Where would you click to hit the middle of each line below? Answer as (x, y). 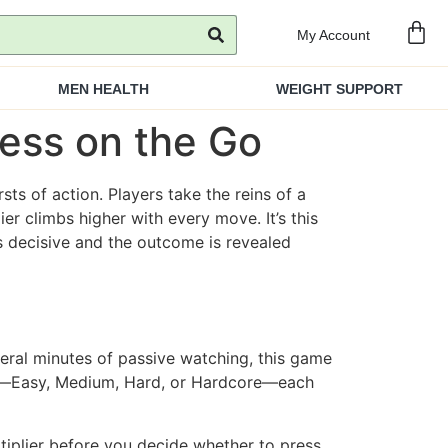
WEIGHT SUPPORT (339, 89)
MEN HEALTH (103, 89)
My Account (333, 34)
